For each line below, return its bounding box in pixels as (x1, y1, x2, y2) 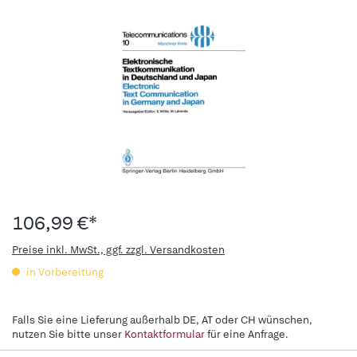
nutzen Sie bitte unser (12, 328, 124, 341)
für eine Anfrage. (205, 328, 288, 341)
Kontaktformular (124, 328, 205, 341)
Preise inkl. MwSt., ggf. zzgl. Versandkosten (12, 243, 225, 257)
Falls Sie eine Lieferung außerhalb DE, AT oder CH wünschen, (12, 313, 312, 327)
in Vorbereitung (24, 265, 104, 279)
